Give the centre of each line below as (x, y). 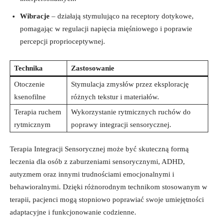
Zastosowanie (93, 68)
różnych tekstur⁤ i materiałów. (115, 97)
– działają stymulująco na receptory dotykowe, (122, 16)
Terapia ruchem (38, 112)
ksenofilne (30, 97)
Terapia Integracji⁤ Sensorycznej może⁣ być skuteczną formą (99, 149)
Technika (28, 68)
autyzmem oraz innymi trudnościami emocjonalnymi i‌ (92, 174)
